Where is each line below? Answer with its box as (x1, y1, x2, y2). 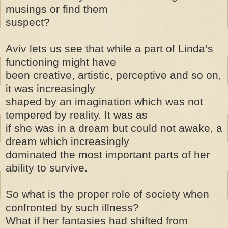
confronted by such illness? (6, 202, 139, 214)
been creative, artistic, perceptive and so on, (6, 69, 221, 81)
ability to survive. (6, 162, 88, 174)
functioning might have (6, 56, 116, 68)
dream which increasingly (6, 135, 129, 148)
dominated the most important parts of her (6, 149, 210, 161)
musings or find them (6, 3, 108, 15)
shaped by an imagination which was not (6, 96, 203, 108)
